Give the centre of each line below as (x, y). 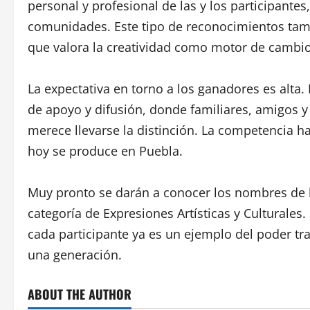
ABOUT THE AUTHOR (80, 294)
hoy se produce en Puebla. (105, 151)
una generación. (75, 255)
